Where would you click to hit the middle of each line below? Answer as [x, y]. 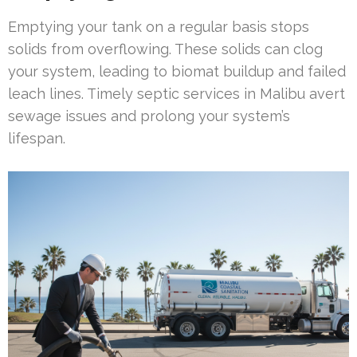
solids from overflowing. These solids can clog [165, 49]
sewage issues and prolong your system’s [149, 116]
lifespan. [37, 138]
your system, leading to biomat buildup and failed [177, 71]
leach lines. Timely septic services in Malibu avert [177, 93]
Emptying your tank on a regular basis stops [159, 26]
